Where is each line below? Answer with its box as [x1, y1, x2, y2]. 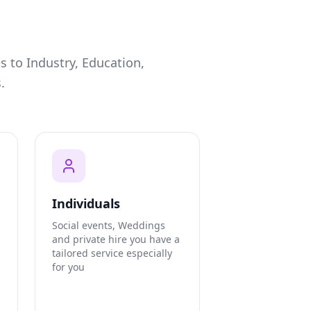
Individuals [52, 195, 120, 212]
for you [52, 260, 85, 274]
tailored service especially [52, 246, 172, 260]
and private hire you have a [52, 233, 180, 246]
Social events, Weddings [52, 219, 165, 233]
